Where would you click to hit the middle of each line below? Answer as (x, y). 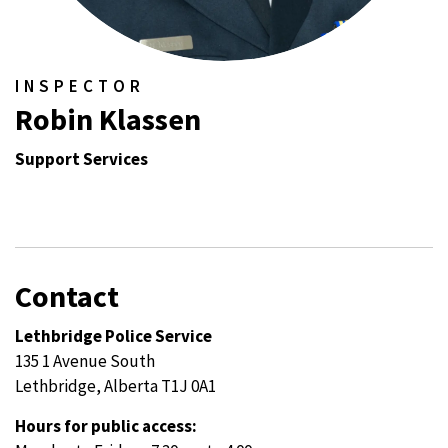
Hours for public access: (106, 426)
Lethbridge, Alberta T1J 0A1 (115, 386)
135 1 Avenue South (85, 361)
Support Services (81, 159)
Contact (67, 296)
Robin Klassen (108, 119)
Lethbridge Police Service (113, 336)
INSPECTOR (80, 86)
